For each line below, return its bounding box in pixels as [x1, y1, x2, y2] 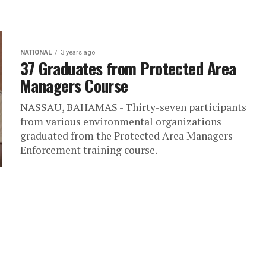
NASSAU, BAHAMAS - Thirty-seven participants [20, 100, 246, 114]
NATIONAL [20, 49, 52, 56]
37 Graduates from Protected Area [20, 56, 236, 80]
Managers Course [20, 74, 128, 97]
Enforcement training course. [20, 143, 157, 157]
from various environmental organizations [20, 115, 221, 128]
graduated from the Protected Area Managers [20, 129, 233, 142]
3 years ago [61, 49, 95, 56]
